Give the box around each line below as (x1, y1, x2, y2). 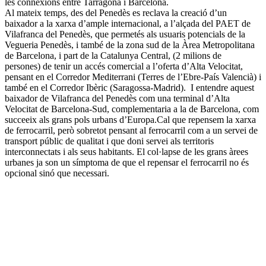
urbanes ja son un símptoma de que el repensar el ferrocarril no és (5, 157, 249, 167)
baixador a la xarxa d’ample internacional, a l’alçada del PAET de (5, 18, 251, 28)
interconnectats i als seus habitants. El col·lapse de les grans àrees (5, 146, 248, 157)
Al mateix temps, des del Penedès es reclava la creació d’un (5, 7, 227, 18)
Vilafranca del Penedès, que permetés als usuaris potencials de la (5, 28, 245, 39)
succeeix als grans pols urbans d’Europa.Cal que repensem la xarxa (5, 114, 256, 125)
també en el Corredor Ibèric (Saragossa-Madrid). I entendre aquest (5, 82, 254, 93)
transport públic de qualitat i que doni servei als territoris (5, 135, 214, 146)
